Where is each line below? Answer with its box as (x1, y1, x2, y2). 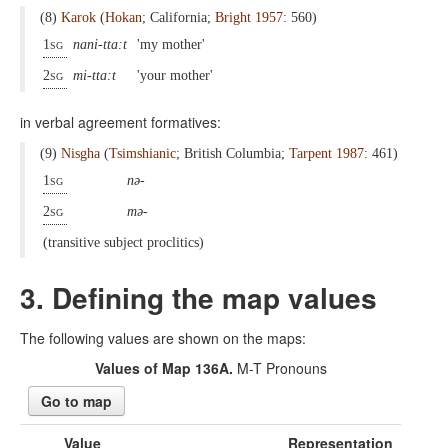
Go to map (41, 391, 112, 411)
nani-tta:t (73, 37, 131, 52)
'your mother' (137, 68, 217, 83)
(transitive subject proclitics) (43, 235, 208, 250)
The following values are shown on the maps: (20, 328, 310, 348)
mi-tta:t (73, 68, 120, 83)
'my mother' (137, 37, 209, 52)
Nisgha (61, 146, 100, 161)
